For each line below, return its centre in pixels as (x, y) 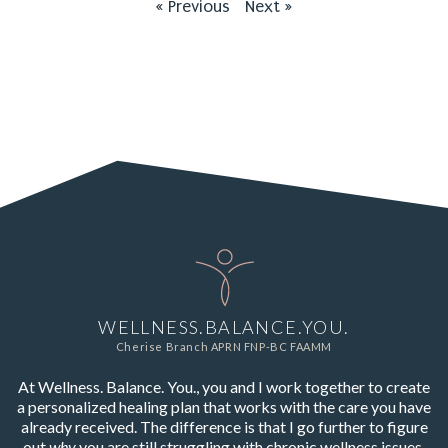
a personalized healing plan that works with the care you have (224, 406)
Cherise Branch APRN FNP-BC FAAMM (224, 346)
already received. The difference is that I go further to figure (224, 426)
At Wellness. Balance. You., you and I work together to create (224, 386)
